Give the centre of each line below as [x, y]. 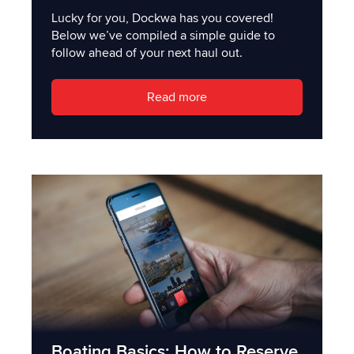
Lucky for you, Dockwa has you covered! [162, 18]
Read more [177, 98]
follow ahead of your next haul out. [147, 53]
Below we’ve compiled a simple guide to [163, 35]
